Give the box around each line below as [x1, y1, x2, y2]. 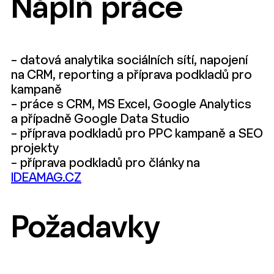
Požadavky [11, 215, 160, 243]
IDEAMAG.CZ [11, 172, 81, 184]
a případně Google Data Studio [11, 113, 190, 125]
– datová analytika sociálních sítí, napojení [11, 54, 248, 67]
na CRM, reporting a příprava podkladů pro [11, 69, 252, 81]
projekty [11, 143, 59, 155]
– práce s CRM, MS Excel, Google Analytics [11, 98, 251, 111]
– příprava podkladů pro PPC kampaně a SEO [11, 128, 262, 140]
